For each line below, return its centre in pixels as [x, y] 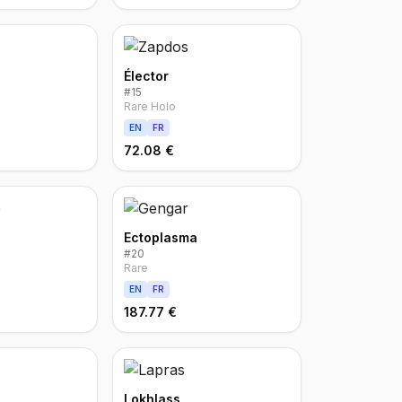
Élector [146, 76]
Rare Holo [149, 106]
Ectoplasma [160, 237]
